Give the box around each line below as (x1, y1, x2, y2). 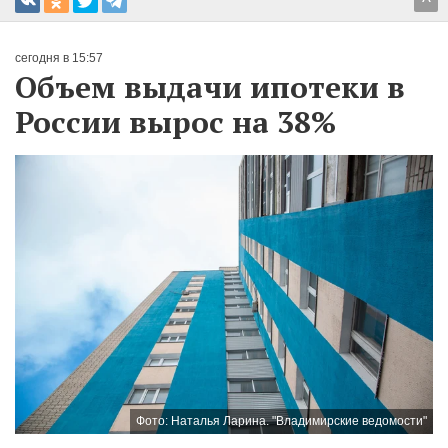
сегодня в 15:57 (15, 50, 103, 65)
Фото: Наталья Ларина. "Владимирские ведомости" (136, 413, 427, 428)
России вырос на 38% (15, 101, 336, 142)
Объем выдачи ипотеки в (15, 66, 405, 107)
